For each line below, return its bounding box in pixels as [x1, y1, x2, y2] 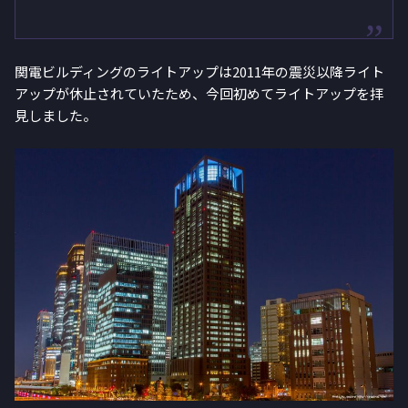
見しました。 [15, 106, 97, 125]
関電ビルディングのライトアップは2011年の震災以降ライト [15, 62, 384, 81]
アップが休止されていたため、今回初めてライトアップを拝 [15, 84, 383, 103]
